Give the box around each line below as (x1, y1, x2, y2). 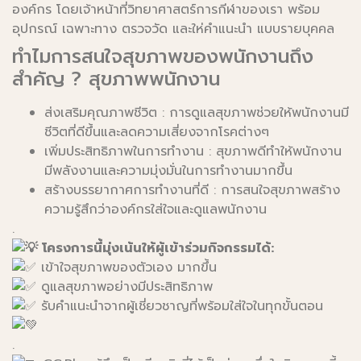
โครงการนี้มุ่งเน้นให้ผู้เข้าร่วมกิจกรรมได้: (38, 239, 274, 259)
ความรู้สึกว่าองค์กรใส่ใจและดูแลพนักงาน (44, 200, 267, 220)
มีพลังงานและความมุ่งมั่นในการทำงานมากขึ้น (44, 161, 293, 181)
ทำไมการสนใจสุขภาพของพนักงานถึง (12, 42, 313, 72)
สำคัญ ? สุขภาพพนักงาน (12, 64, 220, 94)
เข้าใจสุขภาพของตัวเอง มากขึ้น (36, 258, 217, 278)
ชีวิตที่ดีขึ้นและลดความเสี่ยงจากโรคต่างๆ (44, 122, 269, 143)
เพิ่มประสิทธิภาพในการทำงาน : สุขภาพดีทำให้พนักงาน (44, 142, 342, 162)
